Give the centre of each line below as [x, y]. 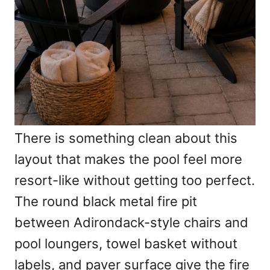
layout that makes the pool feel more [128, 159]
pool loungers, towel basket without [126, 244]
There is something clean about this [126, 138]
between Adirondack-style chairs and [131, 223]
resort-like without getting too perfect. [135, 181]
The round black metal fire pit [106, 202]
